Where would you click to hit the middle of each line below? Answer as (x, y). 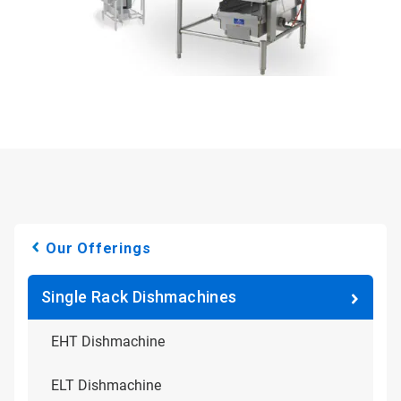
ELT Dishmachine (106, 385)
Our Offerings (98, 248)
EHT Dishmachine (108, 341)
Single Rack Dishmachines (139, 297)
